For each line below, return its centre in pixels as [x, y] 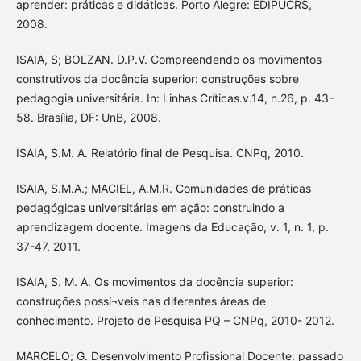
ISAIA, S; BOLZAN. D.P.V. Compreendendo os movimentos [168, 60]
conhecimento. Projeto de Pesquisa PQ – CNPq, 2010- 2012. [175, 321]
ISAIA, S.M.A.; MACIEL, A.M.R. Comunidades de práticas [163, 189]
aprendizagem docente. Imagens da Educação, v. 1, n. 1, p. [172, 227]
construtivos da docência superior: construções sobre [157, 79]
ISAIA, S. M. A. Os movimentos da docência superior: [154, 282]
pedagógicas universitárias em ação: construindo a [150, 208]
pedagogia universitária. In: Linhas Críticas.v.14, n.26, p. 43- [174, 98]
